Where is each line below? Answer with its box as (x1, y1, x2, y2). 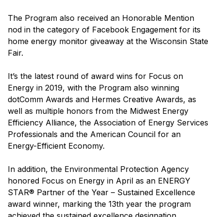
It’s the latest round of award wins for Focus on (8, 71, 183, 81)
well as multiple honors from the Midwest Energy (8, 106, 188, 116)
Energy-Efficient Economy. (8, 141, 105, 151)
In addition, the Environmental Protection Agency (8, 164, 189, 174)
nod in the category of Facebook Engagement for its (8, 25, 201, 35)
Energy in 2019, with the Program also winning (8, 83, 179, 93)
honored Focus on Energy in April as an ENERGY (8, 176, 190, 186)
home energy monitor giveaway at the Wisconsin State (8, 36, 208, 46)
